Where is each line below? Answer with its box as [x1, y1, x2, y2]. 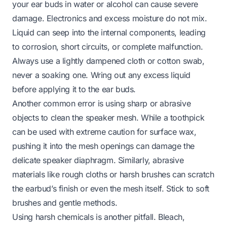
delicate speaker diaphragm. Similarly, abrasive [12, 155, 184, 166]
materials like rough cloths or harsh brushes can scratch [12, 169, 214, 180]
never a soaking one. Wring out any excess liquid [12, 70, 191, 81]
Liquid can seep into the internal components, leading [12, 27, 206, 38]
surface [149, 127, 177, 137]
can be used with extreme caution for [12, 127, 150, 137]
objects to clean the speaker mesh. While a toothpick [12, 112, 205, 123]
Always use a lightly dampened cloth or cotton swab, [12, 56, 205, 66]
